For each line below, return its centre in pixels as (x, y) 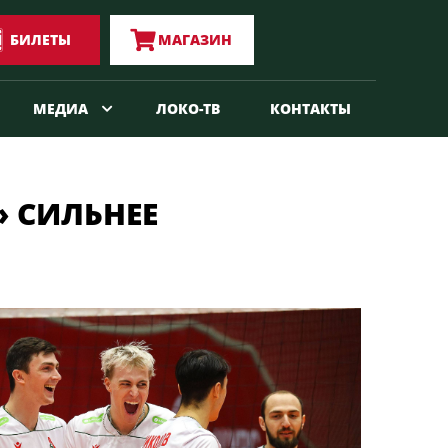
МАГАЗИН (194, 39)
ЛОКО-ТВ (188, 108)
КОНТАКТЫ (310, 108)
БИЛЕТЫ (40, 39)
